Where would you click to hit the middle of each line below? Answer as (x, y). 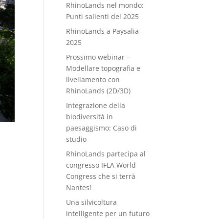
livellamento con (93, 79)
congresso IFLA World (101, 165)
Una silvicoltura (92, 202)
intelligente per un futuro (108, 213)
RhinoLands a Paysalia (103, 31)
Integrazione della (96, 105)
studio (77, 139)
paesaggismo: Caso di (102, 128)
